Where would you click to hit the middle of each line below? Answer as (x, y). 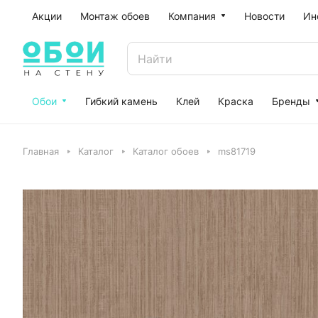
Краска (236, 101)
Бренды (291, 101)
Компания (192, 16)
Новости (264, 16)
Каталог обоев (166, 151)
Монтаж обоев (115, 16)
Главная (41, 151)
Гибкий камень (121, 101)
